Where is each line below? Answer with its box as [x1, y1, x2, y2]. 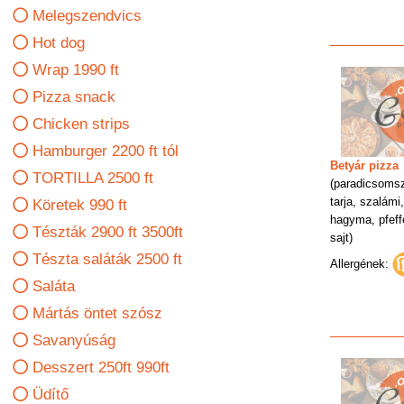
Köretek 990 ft [32, 197, 127, 214]
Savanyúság [32, 332, 115, 349]
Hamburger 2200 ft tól [32, 142, 179, 160]
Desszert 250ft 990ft [32, 359, 170, 376]
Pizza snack [32, 88, 115, 106]
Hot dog [32, 34, 85, 51]
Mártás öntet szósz [32, 305, 162, 322]
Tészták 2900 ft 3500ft [32, 224, 183, 241]
